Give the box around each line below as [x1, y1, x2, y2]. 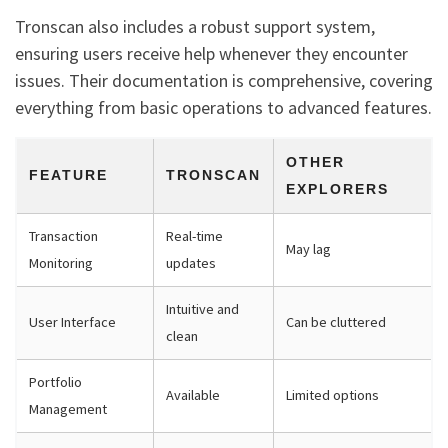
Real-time [166, 227, 223, 246]
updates [166, 254, 216, 273]
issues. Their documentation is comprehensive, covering [15, 69, 433, 93]
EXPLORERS [286, 181, 389, 198]
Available [166, 386, 220, 405]
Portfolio [29, 373, 82, 392]
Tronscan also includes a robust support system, [15, 15, 375, 39]
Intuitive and [166, 300, 239, 319]
